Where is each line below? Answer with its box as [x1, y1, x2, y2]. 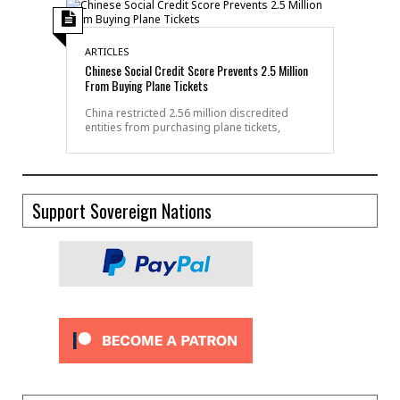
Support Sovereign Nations [32, 196, 212, 224]
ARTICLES [85, 44, 129, 58]
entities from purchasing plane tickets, [85, 119, 280, 135]
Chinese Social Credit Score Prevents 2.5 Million [85, 60, 308, 79]
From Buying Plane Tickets [85, 75, 208, 95]
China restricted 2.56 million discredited [85, 104, 288, 121]
